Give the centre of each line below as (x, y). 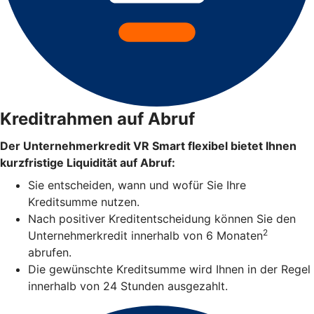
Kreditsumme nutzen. (84, 202)
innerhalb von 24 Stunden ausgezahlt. (128, 286)
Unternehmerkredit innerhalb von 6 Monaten (145, 236)
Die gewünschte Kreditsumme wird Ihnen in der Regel (169, 269)
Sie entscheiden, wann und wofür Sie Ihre (137, 185)
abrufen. (50, 253)
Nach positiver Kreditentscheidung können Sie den (162, 219)
